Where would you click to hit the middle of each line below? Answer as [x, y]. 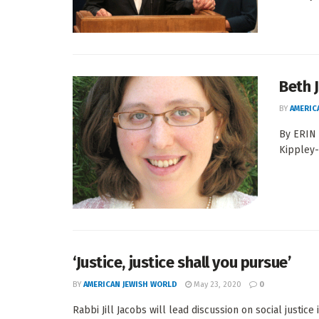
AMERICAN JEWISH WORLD [130, 284]
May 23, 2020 [216, 284]
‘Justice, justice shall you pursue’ [182, 262]
